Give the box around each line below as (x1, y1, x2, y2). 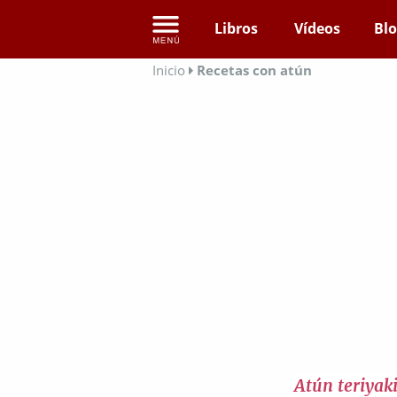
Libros (214, 19, 258, 38)
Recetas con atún (197, 61, 312, 79)
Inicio (152, 61, 185, 79)
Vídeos (294, 19, 340, 38)
